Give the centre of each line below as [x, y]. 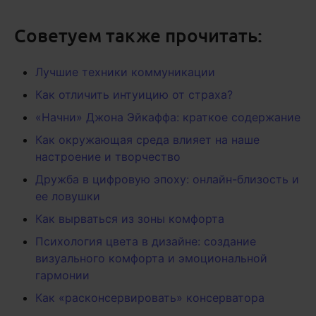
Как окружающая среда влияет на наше [147, 140]
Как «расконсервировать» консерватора [150, 298]
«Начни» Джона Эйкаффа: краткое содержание [168, 117]
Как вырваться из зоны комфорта [130, 219]
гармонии [62, 275]
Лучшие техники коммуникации [125, 72]
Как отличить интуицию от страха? [134, 95]
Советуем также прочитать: [138, 35]
